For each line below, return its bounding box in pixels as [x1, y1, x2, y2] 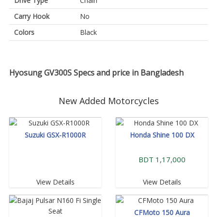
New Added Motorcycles [58, 95, 159, 107]
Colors [14, 28, 34, 37]
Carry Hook [14, 12, 49, 21]
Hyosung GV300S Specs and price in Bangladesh [9, 67, 184, 78]
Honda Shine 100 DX [129, 130, 194, 139]
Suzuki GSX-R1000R [25, 130, 86, 139]
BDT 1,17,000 [138, 155, 186, 164]
